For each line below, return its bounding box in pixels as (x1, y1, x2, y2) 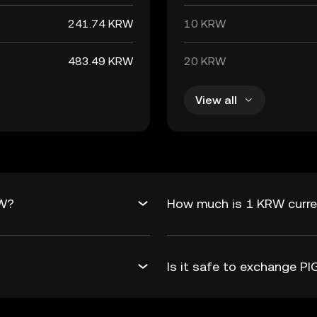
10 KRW (184, 17, 226, 30)
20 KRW (184, 54, 226, 68)
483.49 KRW (68, 54, 133, 68)
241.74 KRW (68, 17, 133, 30)
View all (195, 93, 237, 107)
